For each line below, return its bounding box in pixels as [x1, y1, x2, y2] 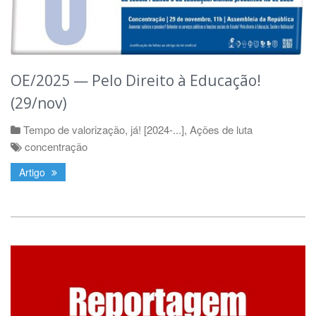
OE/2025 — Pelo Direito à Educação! [11, 71, 261, 91]
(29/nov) [11, 93, 67, 114]
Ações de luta [190, 122, 253, 138]
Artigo [19, 165, 48, 180]
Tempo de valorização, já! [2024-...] [23, 122, 184, 138]
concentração [25, 139, 87, 154]
